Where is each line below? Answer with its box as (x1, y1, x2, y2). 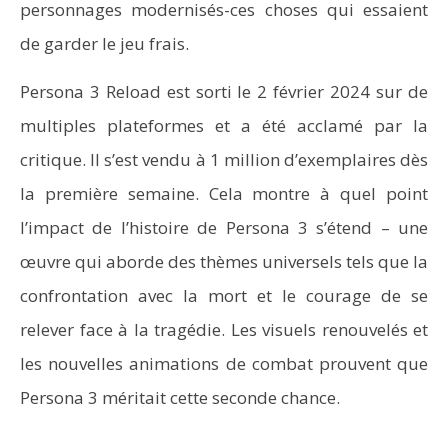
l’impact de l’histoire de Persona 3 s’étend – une (20, 216, 428, 239)
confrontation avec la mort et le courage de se (20, 284, 428, 307)
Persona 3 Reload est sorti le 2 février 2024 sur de (20, 80, 428, 103)
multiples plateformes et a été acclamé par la (20, 114, 428, 137)
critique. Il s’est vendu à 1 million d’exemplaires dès (20, 148, 428, 171)
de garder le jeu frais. (20, 32, 189, 55)
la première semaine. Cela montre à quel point (20, 182, 428, 205)
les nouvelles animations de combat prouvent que (20, 352, 428, 375)
